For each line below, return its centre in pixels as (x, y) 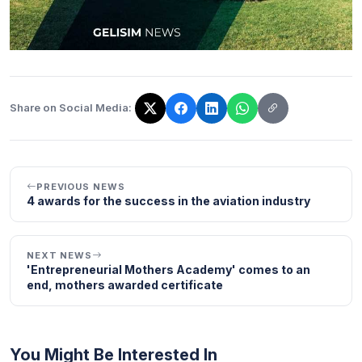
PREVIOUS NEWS (80, 186)
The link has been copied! (83, 116)
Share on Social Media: (71, 107)
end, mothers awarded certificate (125, 284)
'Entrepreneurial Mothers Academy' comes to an (168, 269)
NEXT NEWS (60, 255)
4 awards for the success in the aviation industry (168, 200)
